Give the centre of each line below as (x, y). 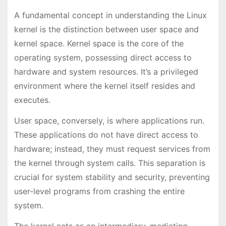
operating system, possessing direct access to (103, 58)
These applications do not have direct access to (106, 134)
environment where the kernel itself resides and (104, 86)
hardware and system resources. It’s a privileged (106, 72)
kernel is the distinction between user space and (106, 29)
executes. (32, 100)
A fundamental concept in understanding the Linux (110, 15)
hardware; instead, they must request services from (112, 149)
